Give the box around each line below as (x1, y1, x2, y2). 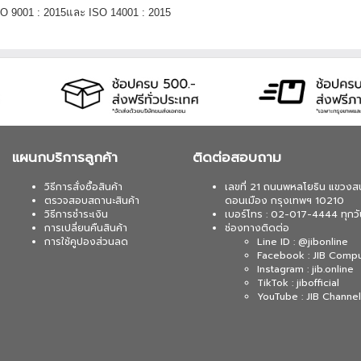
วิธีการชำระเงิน (44, 206, 108, 222)
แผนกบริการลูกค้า (12, 146, 118, 168)
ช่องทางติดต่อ (225, 220, 289, 235)
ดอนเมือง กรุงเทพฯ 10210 (225, 193, 344, 208)
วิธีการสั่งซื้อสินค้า (44, 179, 122, 194)
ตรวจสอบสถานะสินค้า (44, 193, 139, 208)
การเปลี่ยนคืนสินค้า (44, 220, 127, 235)
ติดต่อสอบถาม (193, 146, 281, 168)
